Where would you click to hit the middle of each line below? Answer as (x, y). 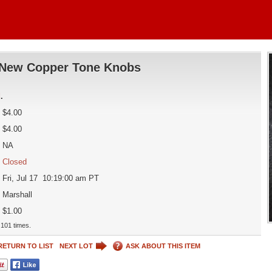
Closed (14, 162)
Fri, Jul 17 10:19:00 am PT (50, 178)
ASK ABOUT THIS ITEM (163, 246)
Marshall (17, 195)
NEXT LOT (76, 246)
